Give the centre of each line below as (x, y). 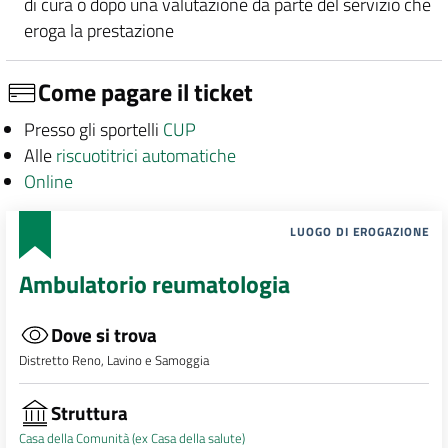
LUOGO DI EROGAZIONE (360, 232)
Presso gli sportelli (93, 129)
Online (48, 181)
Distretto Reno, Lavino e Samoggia (113, 360)
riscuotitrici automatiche (145, 155)
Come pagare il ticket (145, 92)
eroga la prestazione (98, 30)
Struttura (89, 412)
